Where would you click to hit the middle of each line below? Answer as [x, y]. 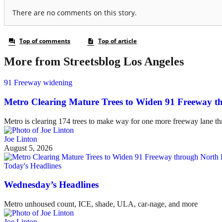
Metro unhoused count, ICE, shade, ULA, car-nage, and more [101, 204]
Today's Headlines [33, 166]
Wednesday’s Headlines [51, 185]
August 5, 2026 [28, 148]
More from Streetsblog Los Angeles [94, 62]
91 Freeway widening [38, 83]
